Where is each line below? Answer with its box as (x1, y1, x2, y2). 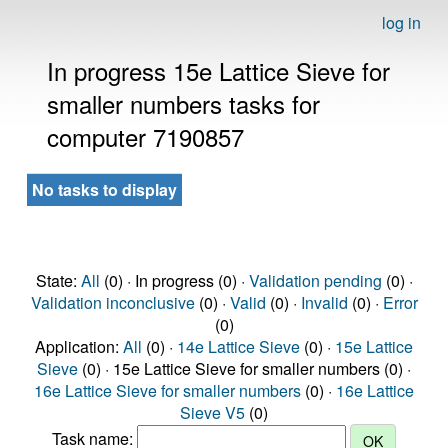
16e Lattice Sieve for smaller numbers (34, 379, 301, 402)
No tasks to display (32, 178, 177, 201)
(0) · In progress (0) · (99, 269, 249, 292)
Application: (35, 335, 123, 358)
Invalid (300, 291, 348, 314)
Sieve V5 (180, 401, 245, 424)
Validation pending (248, 269, 382, 292)
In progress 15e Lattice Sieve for (47, 53, 390, 88)
